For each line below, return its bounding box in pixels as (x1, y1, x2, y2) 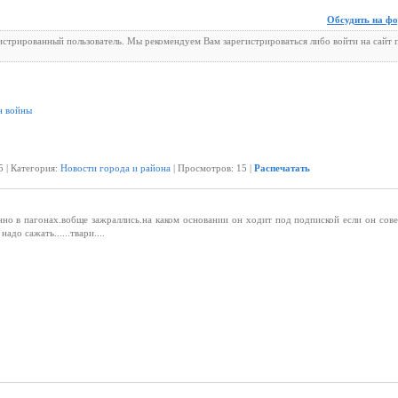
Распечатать (254, 163, 310, 173)
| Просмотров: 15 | (171, 163, 254, 173)
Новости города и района (60, 163, 171, 173)
